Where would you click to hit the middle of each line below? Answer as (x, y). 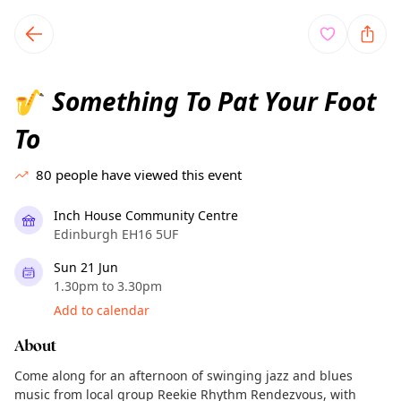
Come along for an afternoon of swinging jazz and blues (183, 375)
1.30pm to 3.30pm (108, 286)
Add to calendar (102, 310)
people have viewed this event (149, 175)
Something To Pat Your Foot (211, 101)
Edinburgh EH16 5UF (116, 234)
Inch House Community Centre (146, 215)
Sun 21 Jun (86, 267)
